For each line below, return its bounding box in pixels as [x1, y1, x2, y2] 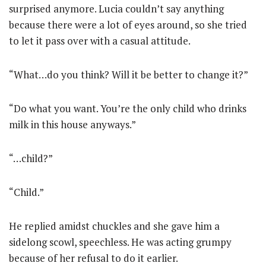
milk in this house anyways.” [9, 117, 136, 131]
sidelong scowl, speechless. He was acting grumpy [9, 235, 232, 249]
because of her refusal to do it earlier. [9, 251, 178, 265]
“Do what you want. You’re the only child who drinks [9, 101, 246, 115]
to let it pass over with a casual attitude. [9, 33, 191, 47]
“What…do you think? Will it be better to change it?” [9, 67, 248, 81]
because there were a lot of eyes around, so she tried [9, 17, 247, 31]
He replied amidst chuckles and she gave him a [9, 218, 220, 233]
